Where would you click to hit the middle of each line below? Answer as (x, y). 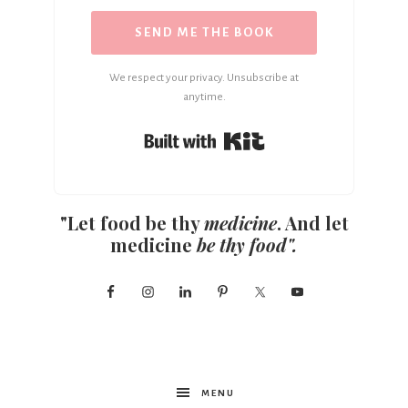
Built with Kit (294, 134)
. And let (312, 222)
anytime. (204, 97)
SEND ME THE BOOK (204, 32)
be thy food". (247, 244)
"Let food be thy (132, 222)
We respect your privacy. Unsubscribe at (204, 77)
